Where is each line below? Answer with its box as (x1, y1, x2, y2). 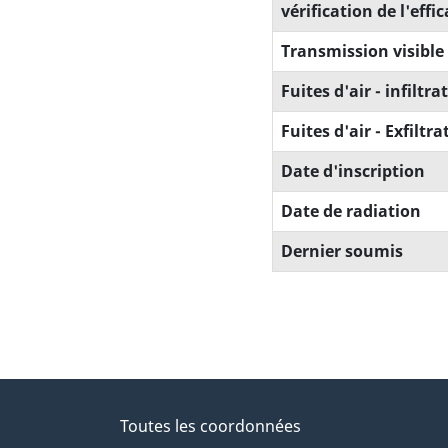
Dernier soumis (281, 240, 403, 263)
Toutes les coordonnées (120, 415, 301, 438)
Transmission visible (281, 40, 444, 63)
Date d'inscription (281, 160, 425, 183)
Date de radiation (281, 200, 421, 223)
